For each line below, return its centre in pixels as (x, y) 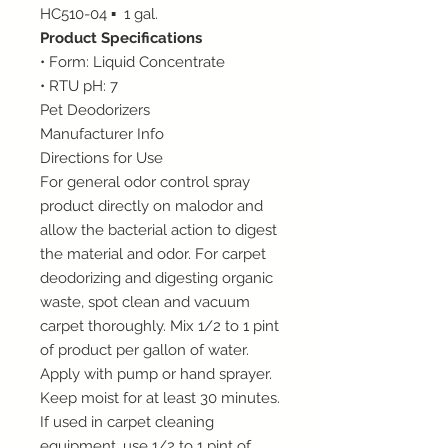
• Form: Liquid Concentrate (132, 61)
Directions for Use (101, 157)
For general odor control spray (145, 181)
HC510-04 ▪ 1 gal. (101, 13)
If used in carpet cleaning (127, 421)
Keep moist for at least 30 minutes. (160, 397)
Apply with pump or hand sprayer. (156, 373)
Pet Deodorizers (95, 109)
